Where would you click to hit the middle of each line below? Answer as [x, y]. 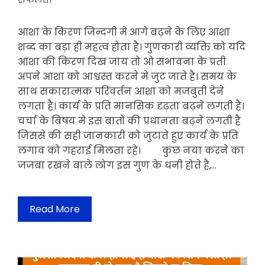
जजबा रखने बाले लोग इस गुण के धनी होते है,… [117, 166]
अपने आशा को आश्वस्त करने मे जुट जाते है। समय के [127, 77]
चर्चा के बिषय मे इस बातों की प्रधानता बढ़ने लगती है [129, 121]
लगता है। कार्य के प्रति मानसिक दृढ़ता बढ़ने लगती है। [131, 106]
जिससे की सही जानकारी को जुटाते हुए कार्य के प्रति [128, 136]
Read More [55, 209]
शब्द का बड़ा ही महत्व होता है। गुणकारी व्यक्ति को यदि [132, 47]
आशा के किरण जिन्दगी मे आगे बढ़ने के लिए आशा [124, 33]
